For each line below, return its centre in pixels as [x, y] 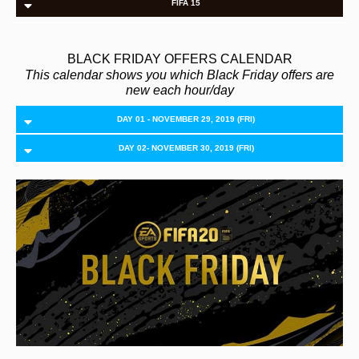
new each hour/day [179, 90]
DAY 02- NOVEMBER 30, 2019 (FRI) [186, 148]
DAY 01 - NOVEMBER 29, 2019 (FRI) [186, 119]
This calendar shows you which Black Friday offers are [179, 75]
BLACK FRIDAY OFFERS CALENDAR [179, 59]
